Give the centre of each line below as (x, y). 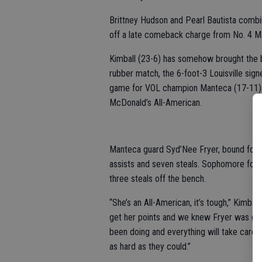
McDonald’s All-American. (157, 103)
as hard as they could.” (150, 247)
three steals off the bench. (158, 179)
